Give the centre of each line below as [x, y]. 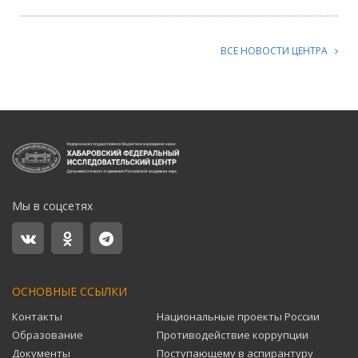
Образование [48, 335]
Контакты [37, 317]
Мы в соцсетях [52, 206]
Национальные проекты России [238, 317]
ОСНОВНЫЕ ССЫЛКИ [70, 292]
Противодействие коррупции [233, 335]
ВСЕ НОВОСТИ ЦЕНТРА [278, 50]
